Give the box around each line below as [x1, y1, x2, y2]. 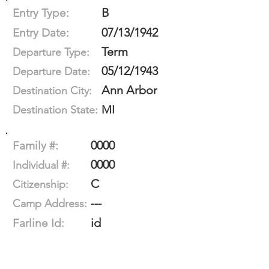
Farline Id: [13, 216, 64, 230]
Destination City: [13, 84, 92, 97]
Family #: [13, 139, 58, 153]
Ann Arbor [101, 83, 157, 97]
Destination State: [13, 103, 98, 116]
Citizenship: [13, 178, 68, 191]
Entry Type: [13, 6, 69, 20]
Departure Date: [13, 65, 90, 78]
